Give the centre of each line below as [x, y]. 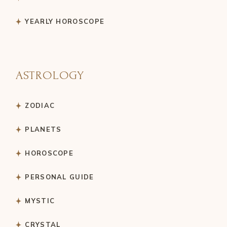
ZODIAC [40, 106]
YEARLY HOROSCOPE [65, 22]
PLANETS [43, 129]
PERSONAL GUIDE [60, 177]
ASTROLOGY [50, 75]
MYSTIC [40, 201]
